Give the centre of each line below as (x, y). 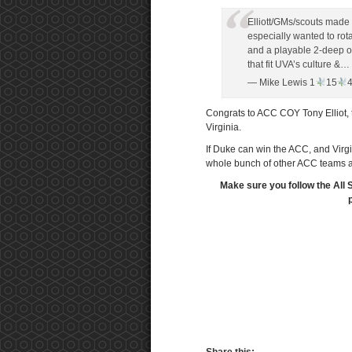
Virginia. (224, 127)
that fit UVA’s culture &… (299, 64)
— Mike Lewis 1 (281, 82)
